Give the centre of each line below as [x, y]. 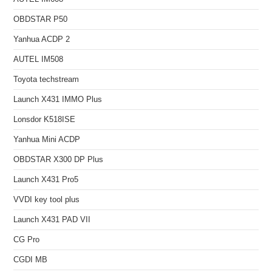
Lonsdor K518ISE [45, 119]
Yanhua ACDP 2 [42, 39]
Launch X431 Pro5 [46, 179]
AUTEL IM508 [39, 59]
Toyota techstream [46, 79]
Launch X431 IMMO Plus [58, 99]
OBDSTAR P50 [41, 19]
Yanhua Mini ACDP [47, 139]
